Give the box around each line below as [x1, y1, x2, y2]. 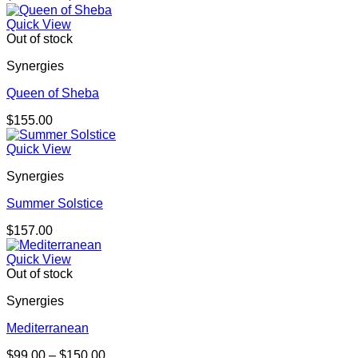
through [112, 31, 155, 46]
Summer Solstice [6, 197, 103, 211]
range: [112, 2, 148, 17]
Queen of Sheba [6, 86, 99, 101]
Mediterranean [6, 321, 89, 336]
